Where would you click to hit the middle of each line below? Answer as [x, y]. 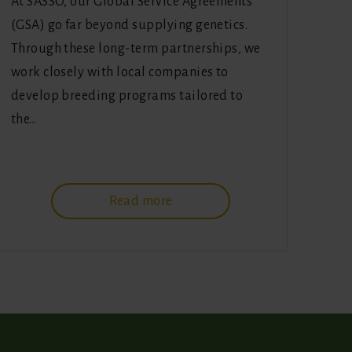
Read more [141, 202]
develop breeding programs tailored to [127, 96]
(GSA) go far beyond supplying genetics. [129, 26]
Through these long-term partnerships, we [136, 49]
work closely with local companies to [119, 73]
